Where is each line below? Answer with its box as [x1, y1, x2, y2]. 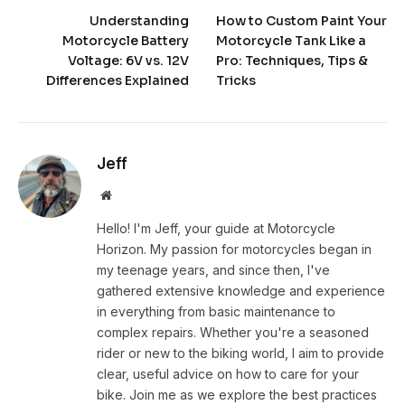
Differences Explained [46, 72, 189, 89]
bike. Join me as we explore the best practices [97, 387, 377, 403]
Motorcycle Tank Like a [216, 33, 366, 50]
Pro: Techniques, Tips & [216, 52, 368, 70]
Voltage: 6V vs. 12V [68, 52, 189, 70]
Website [110, 188, 151, 202]
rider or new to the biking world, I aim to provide [97, 345, 384, 362]
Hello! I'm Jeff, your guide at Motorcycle [97, 221, 335, 237]
